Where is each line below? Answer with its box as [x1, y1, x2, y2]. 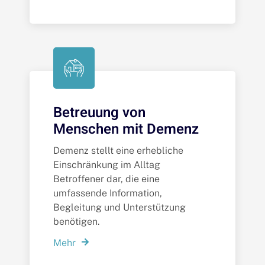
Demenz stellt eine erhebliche [53, 145, 183, 157]
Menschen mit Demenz [53, 119, 199, 140]
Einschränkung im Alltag [53, 159, 160, 171]
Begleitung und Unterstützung [53, 202, 186, 214]
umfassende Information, [53, 188, 162, 199]
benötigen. [53, 216, 99, 228]
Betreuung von [53, 102, 146, 124]
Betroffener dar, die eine [53, 173, 160, 185]
